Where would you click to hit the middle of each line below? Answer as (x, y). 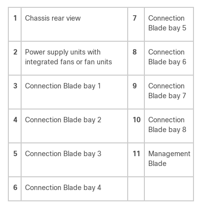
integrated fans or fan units (69, 62)
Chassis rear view (53, 18)
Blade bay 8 (167, 130)
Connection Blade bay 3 (63, 154)
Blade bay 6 (167, 62)
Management (169, 154)
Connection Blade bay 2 (63, 120)
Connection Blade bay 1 (63, 86)
